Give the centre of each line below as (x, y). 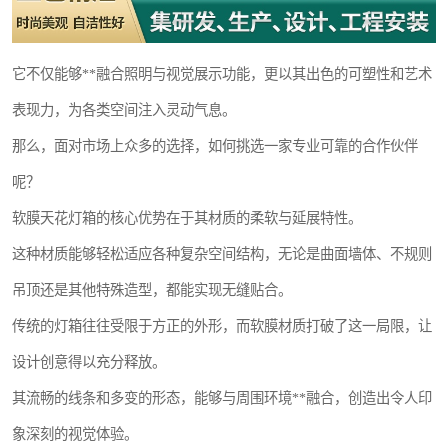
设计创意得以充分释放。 (89, 362)
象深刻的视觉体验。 (75, 434)
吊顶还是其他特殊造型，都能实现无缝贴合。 (152, 290)
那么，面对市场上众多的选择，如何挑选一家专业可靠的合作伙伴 (215, 146)
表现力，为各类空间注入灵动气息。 (124, 110)
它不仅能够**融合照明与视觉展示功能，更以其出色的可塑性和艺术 (222, 74)
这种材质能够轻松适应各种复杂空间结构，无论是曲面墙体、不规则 (222, 254)
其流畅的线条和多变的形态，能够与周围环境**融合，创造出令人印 (222, 398)
